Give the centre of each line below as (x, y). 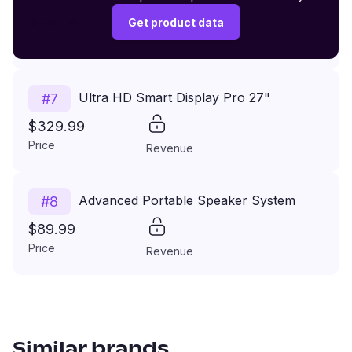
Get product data (176, 22)
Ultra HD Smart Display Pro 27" (174, 97)
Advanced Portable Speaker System (187, 200)
